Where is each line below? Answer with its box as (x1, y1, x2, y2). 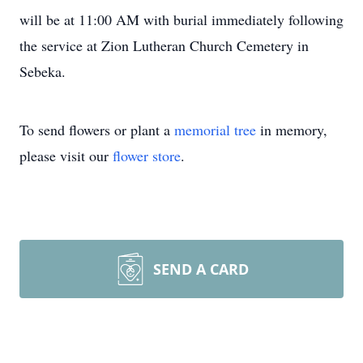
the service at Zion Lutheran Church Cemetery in (19, 36, 309, 55)
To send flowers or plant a (19, 120, 174, 139)
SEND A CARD (153, 259, 249, 279)
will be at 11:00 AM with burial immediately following (19, 10, 344, 29)
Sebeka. (19, 62, 66, 81)
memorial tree (174, 120, 256, 139)
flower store (113, 146, 181, 165)
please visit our (19, 146, 113, 165)
